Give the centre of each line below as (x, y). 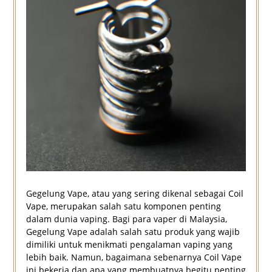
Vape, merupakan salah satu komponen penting (123, 206)
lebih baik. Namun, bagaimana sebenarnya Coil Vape (134, 257)
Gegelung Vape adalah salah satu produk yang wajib (133, 232)
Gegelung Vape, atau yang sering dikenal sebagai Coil (134, 194)
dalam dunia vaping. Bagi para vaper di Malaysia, (126, 219)
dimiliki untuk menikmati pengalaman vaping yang (129, 245)
